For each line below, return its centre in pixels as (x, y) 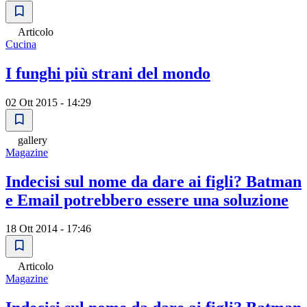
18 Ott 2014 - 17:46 (48, 229)
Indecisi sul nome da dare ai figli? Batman (153, 181)
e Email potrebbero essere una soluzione (147, 200)
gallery (33, 140)
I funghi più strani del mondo (108, 73)
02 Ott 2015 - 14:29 (48, 102)
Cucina (21, 44)
